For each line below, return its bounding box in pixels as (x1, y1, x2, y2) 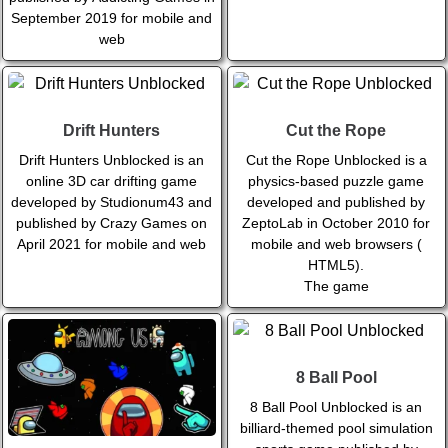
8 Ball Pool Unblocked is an (250, 399, 423, 416)
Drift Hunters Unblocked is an (19, 152, 205, 169)
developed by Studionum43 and (11, 194, 213, 211)
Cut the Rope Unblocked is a (245, 152, 427, 169)
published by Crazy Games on (16, 215, 208, 232)
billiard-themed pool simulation (239, 420, 433, 437)
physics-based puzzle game (248, 173, 425, 190)
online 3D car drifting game (26, 173, 198, 190)
